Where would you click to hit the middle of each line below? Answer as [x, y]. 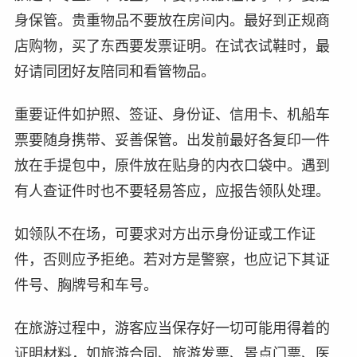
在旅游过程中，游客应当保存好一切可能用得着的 [172, 328]
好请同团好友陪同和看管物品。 [114, 71]
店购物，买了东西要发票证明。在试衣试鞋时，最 [172, 46]
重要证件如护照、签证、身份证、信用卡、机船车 [172, 114]
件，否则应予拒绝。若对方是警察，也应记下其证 [172, 259]
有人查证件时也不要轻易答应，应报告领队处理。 [172, 191]
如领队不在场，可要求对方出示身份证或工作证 [165, 234]
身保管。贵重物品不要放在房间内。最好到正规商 [172, 20]
